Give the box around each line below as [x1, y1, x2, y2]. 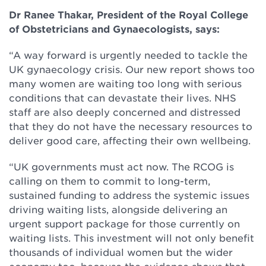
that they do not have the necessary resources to [9, 120, 252, 132]
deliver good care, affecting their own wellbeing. [9, 134, 251, 146]
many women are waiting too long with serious [9, 77, 242, 89]
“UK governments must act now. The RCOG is [9, 160, 234, 172]
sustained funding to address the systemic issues [9, 189, 249, 201]
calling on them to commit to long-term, [9, 175, 210, 186]
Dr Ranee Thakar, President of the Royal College [9, 8, 248, 20]
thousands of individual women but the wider [9, 246, 233, 258]
